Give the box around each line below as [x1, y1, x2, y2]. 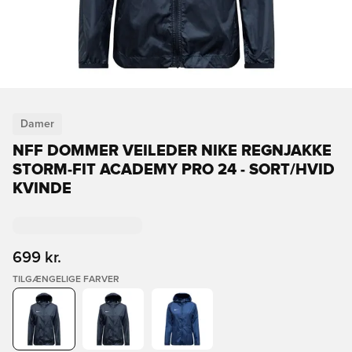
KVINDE [13, 181, 71, 196]
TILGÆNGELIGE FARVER [13, 275, 119, 284]
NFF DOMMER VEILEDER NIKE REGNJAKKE [13, 143, 332, 159]
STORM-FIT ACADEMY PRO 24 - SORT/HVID [13, 162, 335, 178]
